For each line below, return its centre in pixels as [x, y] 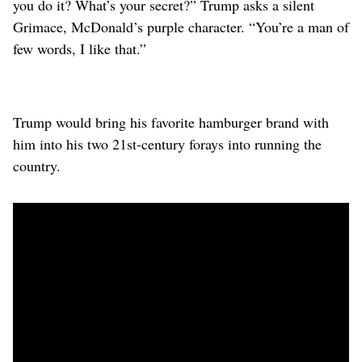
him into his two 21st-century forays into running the [167, 144]
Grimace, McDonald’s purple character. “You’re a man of [181, 27]
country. [37, 166]
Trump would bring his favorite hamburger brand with [171, 122]
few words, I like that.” [80, 49]
